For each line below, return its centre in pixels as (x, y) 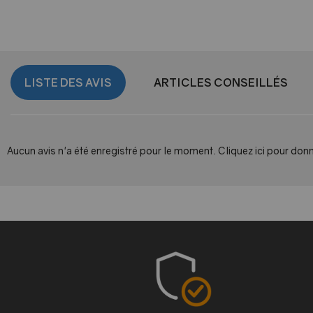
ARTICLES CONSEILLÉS (221, 82)
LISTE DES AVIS (68, 82)
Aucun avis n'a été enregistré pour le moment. (112, 151)
